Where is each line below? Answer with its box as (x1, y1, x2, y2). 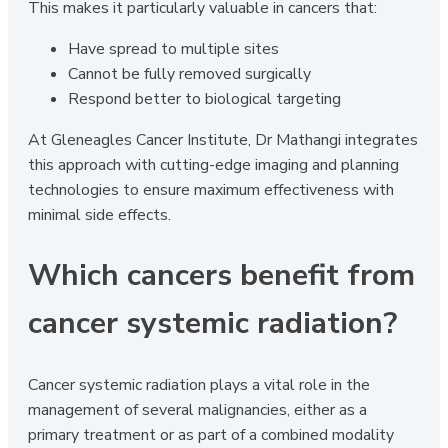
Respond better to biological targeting (68, 87, 341, 110)
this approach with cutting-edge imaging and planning (28, 153, 399, 176)
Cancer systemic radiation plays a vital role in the (28, 374, 370, 397)
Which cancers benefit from (28, 255, 415, 297)
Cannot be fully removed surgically (68, 62, 311, 85)
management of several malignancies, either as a (28, 399, 367, 422)
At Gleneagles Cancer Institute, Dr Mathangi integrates (28, 128, 418, 151)
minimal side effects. (28, 203, 171, 226)
